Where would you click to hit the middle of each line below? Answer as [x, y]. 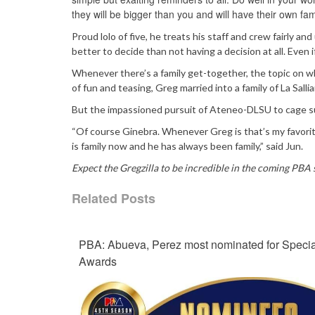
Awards [98, 262]
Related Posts [114, 199]
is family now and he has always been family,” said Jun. [187, 146]
